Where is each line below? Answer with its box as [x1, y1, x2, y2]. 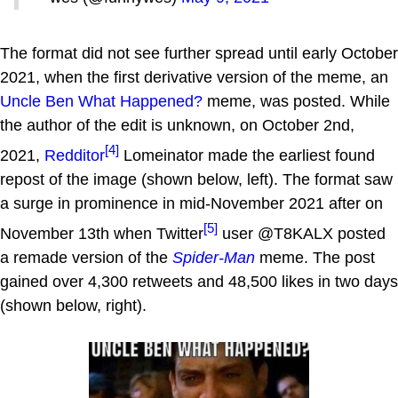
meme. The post [255, 249, 375, 267]
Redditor [44, 147, 105, 164]
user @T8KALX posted [218, 225, 386, 243]
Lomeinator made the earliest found [119, 147, 375, 164]
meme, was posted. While [203, 92, 390, 110]
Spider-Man [172, 249, 255, 267]
